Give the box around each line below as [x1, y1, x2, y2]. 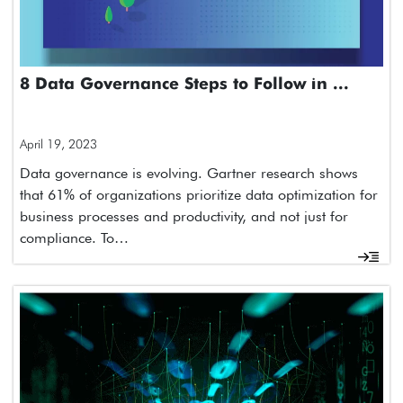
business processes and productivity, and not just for [20, 207, 348, 225]
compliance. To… [20, 228, 129, 246]
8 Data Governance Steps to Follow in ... [20, 76, 349, 93]
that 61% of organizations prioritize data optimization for [20, 185, 378, 203]
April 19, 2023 [20, 136, 97, 151]
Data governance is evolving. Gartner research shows [20, 164, 358, 182]
